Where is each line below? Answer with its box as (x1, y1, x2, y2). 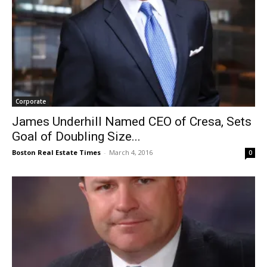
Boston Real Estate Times (12, 148, 101, 157)
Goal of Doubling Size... (12, 129, 141, 144)
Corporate (15, 97, 46, 106)
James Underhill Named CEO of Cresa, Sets (12, 114, 252, 129)
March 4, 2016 (109, 148, 153, 157)
